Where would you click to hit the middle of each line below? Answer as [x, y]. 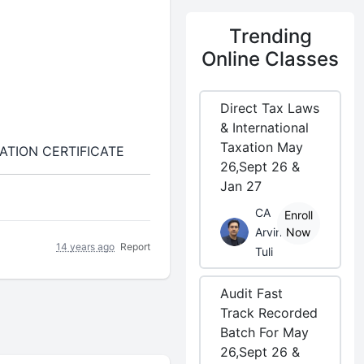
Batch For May [265, 332]
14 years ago [86, 246]
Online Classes [271, 59]
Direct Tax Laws [270, 108]
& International [265, 128]
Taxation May [262, 147]
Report [136, 246]
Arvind [273, 232]
